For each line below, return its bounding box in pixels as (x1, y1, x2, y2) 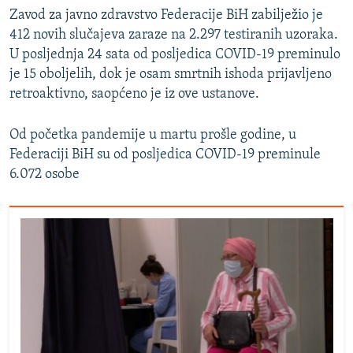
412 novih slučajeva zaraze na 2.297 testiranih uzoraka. (9, 28, 338, 43)
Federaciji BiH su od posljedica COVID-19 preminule (9, 147, 321, 163)
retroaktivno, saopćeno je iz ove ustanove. (9, 87, 259, 102)
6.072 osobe (9, 167, 80, 183)
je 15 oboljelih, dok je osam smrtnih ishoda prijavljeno (9, 67, 332, 83)
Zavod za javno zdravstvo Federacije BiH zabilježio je (9, 8, 323, 24)
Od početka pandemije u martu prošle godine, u (9, 128, 296, 143)
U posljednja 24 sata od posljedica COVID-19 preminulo (9, 47, 340, 63)
